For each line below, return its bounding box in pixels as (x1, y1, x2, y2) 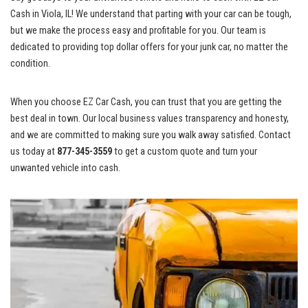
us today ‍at (10, 146, 57, 158)
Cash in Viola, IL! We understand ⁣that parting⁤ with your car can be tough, (10, 8, 291, 21)
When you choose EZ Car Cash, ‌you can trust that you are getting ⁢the (10, 96, 282, 109)
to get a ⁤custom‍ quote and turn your (112, 146, 257, 158)
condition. (10, 58, 50, 70)
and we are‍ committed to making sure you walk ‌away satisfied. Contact (10, 129, 291, 142)
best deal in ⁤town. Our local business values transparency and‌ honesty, (10, 113, 289, 125)
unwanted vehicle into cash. (10, 162, 120, 175)
